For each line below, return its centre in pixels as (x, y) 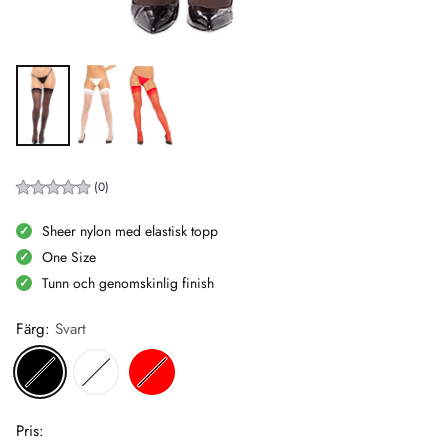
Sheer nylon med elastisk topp (130, 230)
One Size (69, 256)
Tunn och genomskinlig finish (128, 282)
